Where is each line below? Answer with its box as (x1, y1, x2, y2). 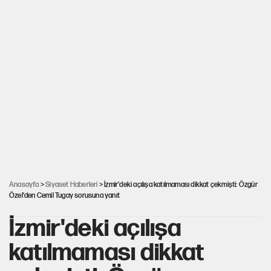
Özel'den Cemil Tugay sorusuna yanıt (9, 191, 120, 200)
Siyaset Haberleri (45, 180, 98, 189)
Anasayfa (9, 180, 39, 189)
